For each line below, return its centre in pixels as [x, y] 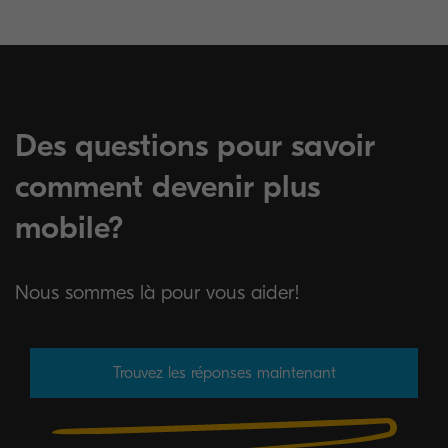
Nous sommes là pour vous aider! [157, 292]
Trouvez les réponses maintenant [224, 373]
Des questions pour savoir [195, 145]
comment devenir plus [167, 186]
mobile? [69, 227]
